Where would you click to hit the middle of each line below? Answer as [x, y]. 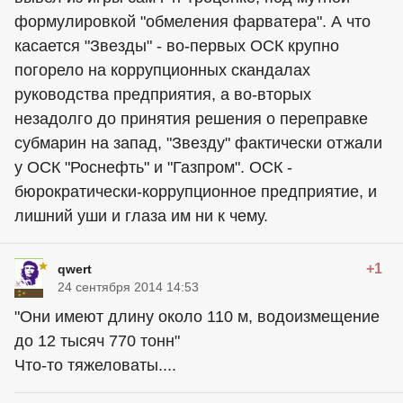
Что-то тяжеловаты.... [95, 365]
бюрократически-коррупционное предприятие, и [196, 192]
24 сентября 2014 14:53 [128, 287]
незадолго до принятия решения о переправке [191, 119]
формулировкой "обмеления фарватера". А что [193, 22]
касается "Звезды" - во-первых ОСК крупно [177, 46]
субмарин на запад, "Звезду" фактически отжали [198, 143]
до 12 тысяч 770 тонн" [97, 341]
